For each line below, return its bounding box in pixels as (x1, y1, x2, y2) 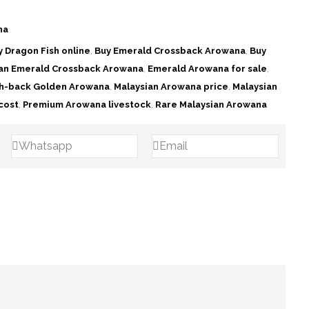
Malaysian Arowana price (113, 81, 228, 92)
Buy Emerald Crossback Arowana (94, 46, 246, 56)
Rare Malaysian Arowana (154, 99, 267, 110)
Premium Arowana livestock (22, 99, 151, 110)
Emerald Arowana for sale (147, 63, 267, 74)
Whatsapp (18, 139, 72, 152)
